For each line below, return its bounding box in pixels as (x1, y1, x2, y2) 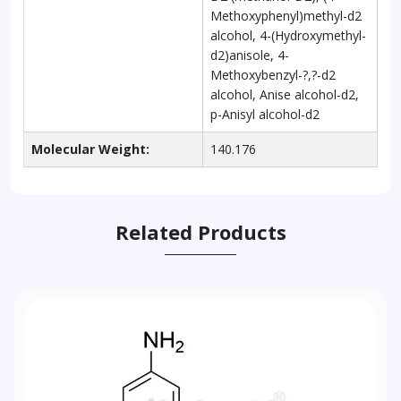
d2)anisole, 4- (210, 46, 289, 64)
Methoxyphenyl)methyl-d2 (210, 6, 362, 24)
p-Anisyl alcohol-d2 (210, 105, 320, 123)
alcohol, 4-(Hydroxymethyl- (210, 26, 366, 44)
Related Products (115, 218, 286, 245)
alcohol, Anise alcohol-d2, (210, 85, 359, 103)
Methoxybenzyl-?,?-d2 (210, 65, 336, 83)
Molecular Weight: (31, 140, 149, 158)
